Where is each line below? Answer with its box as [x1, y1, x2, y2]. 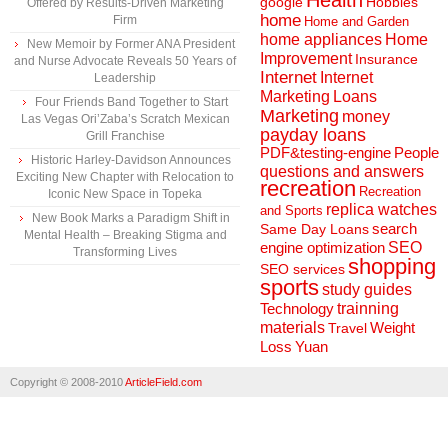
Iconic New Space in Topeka [48, 187, 202, 201]
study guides [322, 280, 412, 298]
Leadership [94, 71, 156, 85]
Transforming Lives [73, 245, 177, 259]
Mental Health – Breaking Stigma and [23, 228, 227, 242]
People [394, 144, 439, 161]
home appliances [260, 31, 382, 48]
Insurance [355, 51, 418, 67]
